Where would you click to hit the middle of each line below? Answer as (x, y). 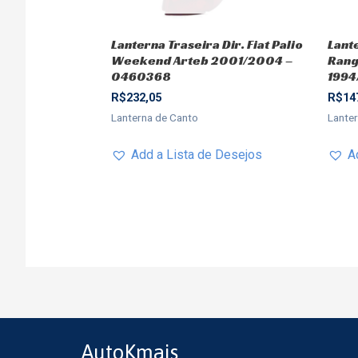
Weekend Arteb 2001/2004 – (202, 60)
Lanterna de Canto (154, 118)
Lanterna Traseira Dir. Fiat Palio (207, 44)
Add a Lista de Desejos (196, 154)
